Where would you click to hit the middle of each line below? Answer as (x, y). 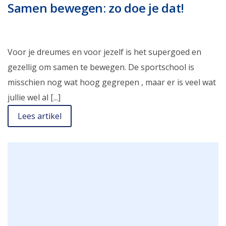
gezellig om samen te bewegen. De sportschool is (101, 67)
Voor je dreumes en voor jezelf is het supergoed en (104, 52)
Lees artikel (40, 116)
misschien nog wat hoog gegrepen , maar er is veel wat (112, 82)
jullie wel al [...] (34, 98)
